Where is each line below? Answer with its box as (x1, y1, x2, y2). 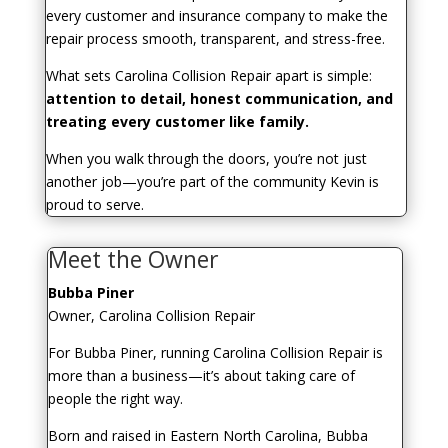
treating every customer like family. (45, 112, 309, 132)
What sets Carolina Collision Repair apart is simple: (45, 66, 372, 86)
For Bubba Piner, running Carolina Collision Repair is (47, 343, 383, 363)
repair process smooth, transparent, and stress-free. (45, 29, 385, 49)
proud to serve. (45, 195, 144, 215)
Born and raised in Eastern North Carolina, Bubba (47, 426, 368, 446)
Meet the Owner (47, 243, 219, 276)
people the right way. (47, 389, 183, 409)
